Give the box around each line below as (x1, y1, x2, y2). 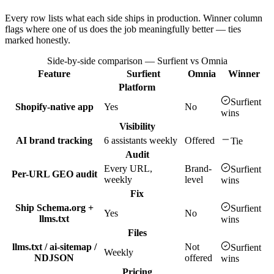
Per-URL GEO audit (11, 169, 97, 180)
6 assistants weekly (104, 135, 177, 146)
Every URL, (104, 163, 152, 174)
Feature (38, 68, 70, 80)
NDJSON (34, 253, 74, 264)
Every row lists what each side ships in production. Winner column (5, 13, 262, 24)
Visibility (119, 121, 155, 132)
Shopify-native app (15, 102, 94, 113)
